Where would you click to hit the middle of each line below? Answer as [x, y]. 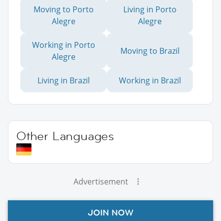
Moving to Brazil [150, 51]
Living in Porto [150, 10]
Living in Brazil [63, 81]
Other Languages [65, 136]
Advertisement [101, 182]
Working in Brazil [150, 81]
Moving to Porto [63, 10]
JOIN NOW [110, 213]
